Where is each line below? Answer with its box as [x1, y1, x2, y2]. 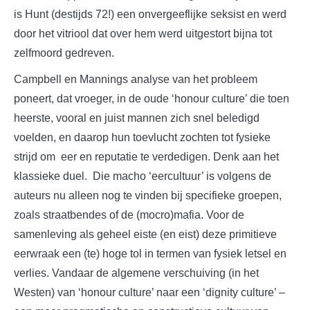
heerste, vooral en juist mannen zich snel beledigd [14, 111, 259, 124]
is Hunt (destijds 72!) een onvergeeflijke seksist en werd [14, 8, 286, 20]
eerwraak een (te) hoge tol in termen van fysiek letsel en [14, 247, 286, 259]
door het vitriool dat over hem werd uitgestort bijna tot [14, 27, 272, 39]
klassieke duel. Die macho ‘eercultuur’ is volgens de [14, 170, 271, 182]
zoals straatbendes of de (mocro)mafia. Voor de [14, 208, 244, 221]
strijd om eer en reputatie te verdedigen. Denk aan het [14, 150, 279, 163]
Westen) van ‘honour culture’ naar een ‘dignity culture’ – [14, 286, 285, 298]
